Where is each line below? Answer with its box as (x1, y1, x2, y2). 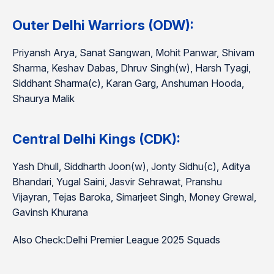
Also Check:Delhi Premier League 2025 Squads (12, 234, 220, 246)
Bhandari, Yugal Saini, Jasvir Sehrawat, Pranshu (12, 176, 222, 188)
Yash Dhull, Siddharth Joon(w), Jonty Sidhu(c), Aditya (12, 160, 250, 172)
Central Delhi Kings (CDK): (12, 131, 180, 147)
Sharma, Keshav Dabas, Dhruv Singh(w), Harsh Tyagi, (12, 62, 251, 74)
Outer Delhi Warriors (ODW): (12, 17, 194, 33)
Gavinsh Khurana (12, 206, 88, 218)
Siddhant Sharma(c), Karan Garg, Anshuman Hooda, (12, 77, 244, 89)
